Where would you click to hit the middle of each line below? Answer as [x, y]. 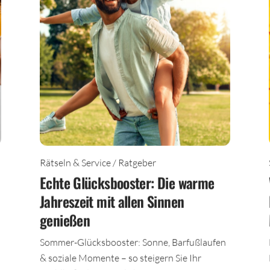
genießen [65, 224]
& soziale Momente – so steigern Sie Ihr [121, 262]
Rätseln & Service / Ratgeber [98, 167]
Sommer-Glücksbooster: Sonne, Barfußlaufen [133, 246]
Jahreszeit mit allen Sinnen [112, 206]
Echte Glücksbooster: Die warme [127, 187]
